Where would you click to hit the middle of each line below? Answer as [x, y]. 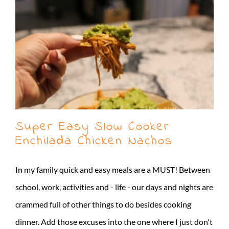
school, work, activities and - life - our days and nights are [114, 187]
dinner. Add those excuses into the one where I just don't [114, 222]
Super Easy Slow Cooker [93, 127]
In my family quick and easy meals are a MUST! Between [113, 170]
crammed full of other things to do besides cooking [103, 204]
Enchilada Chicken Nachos [94, 141]
